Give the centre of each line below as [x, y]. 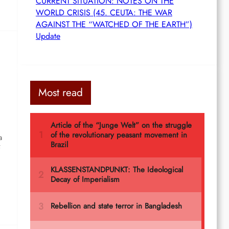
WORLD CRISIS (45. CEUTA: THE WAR [104, 12]
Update [48, 36]
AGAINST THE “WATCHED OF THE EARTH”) [114, 24]
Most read [61, 92]
